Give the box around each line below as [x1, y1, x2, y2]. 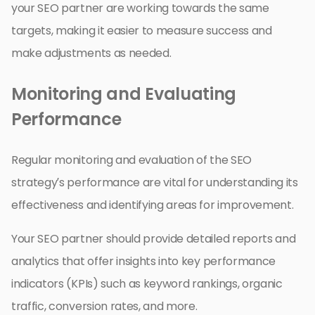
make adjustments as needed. [11, 45, 172, 62]
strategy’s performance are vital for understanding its [11, 174, 298, 191]
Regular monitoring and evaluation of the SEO [11, 152, 252, 169]
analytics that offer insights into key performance [11, 253, 276, 270]
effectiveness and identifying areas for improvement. [11, 197, 294, 214]
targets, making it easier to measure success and [11, 22, 272, 39]
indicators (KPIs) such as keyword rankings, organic [11, 276, 283, 292]
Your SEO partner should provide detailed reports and [11, 231, 296, 247]
